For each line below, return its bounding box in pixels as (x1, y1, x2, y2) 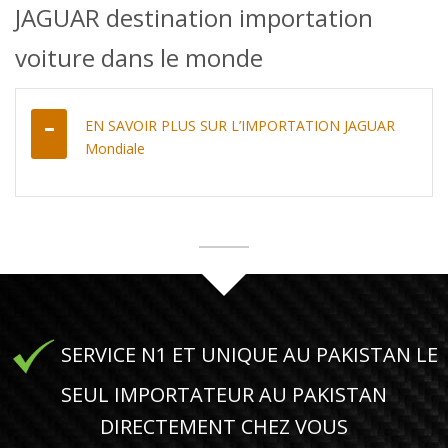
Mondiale (85, 138, 145, 158)
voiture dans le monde (15, 40, 263, 74)
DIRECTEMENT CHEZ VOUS (100, 412, 348, 440)
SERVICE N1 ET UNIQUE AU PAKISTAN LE (55, 340, 438, 368)
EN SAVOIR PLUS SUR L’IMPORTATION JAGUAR (85, 115, 395, 135)
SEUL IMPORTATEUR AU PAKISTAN (61, 380, 387, 408)
